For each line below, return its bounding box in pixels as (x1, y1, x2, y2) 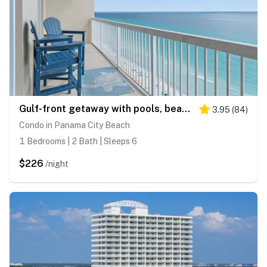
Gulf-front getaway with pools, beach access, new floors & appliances (182, 103, 190, 115)
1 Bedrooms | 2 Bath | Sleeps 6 (19, 136, 137, 147)
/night (45, 159, 69, 169)
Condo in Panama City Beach (19, 120, 130, 131)
